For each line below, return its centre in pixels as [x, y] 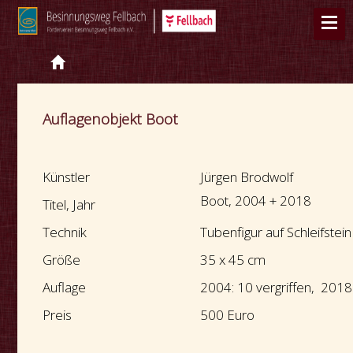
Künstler [67, 176]
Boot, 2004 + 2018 [256, 200]
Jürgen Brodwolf [247, 176]
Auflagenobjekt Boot [111, 118]
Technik [65, 232]
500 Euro [228, 314]
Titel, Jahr [69, 204]
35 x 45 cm [233, 259]
